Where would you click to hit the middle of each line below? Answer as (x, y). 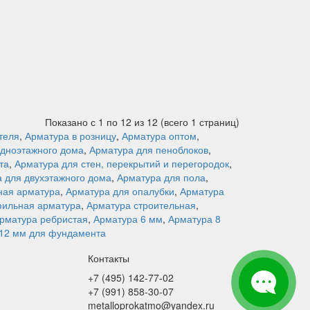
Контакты (109, 258)
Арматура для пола (161, 177)
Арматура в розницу (71, 136)
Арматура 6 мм (128, 219)
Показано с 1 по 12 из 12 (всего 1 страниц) (142, 122)
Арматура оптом (159, 136)
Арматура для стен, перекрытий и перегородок (122, 163)
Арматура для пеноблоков (149, 149)
